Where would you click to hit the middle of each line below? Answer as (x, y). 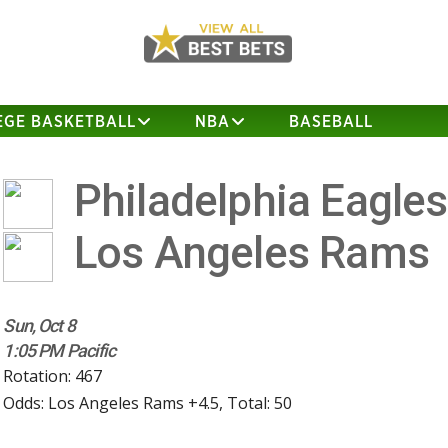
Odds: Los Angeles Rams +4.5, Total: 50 (148, 403)
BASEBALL (331, 122)
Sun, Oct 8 (39, 326)
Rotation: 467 (53, 376)
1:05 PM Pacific (59, 351)
